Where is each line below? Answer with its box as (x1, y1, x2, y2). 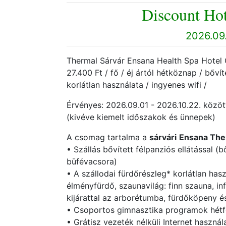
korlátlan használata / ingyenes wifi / (67, 80, 207, 90)
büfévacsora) (67, 156, 120, 166)
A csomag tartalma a (67, 132, 149, 142)
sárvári (149, 132, 177, 142)
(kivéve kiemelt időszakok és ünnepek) (67, 112, 215, 122)
